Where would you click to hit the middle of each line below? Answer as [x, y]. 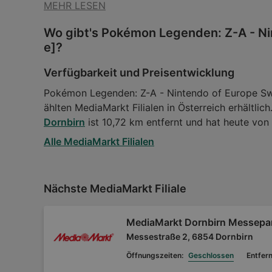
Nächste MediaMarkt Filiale [115, 189]
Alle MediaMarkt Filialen [99, 142]
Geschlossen [211, 256]
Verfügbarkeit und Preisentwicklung [139, 73]
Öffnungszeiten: [155, 256]
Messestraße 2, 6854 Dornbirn [190, 236]
